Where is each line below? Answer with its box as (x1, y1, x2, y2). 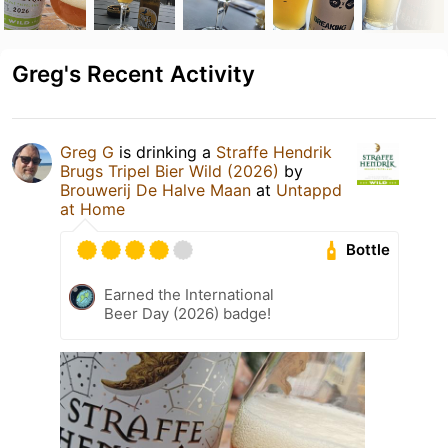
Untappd (276, 179, 342, 200)
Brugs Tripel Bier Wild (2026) (60, 160, 279, 181)
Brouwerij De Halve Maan (60, 179, 251, 200)
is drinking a (114, 141, 216, 162)
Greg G (60, 141, 114, 162)
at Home (60, 198, 125, 219)
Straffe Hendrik (216, 141, 332, 162)
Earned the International (104, 284, 274, 304)
